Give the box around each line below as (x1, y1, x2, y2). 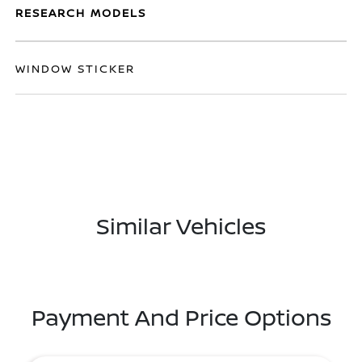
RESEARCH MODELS (15, 5, 147, 20)
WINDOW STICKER (15, 61, 136, 76)
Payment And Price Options (31, 301, 331, 332)
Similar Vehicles (96, 210, 266, 241)
